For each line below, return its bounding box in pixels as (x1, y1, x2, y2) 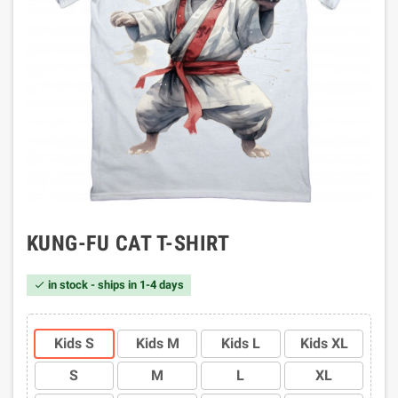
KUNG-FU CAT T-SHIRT (27, 231, 230, 256)
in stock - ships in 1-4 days (45, 278, 184, 291)
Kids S (53, 335, 94, 352)
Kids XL (299, 335, 348, 352)
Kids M (135, 335, 179, 352)
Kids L (220, 335, 260, 352)
